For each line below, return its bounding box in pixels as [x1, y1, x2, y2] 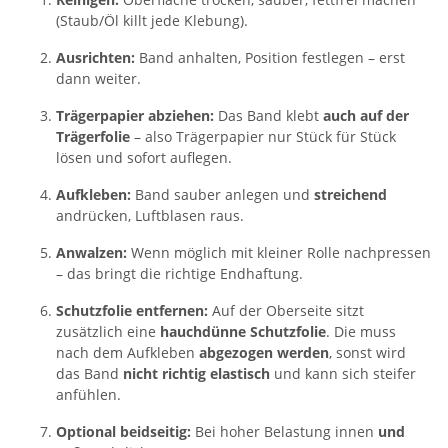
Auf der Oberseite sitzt [208, 301, 364, 321]
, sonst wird [329, 343, 406, 363]
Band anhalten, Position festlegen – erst [135, 48, 405, 68]
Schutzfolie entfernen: [56, 301, 208, 321]
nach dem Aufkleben [56, 343, 199, 363]
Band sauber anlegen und [131, 185, 314, 205]
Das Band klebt [214, 106, 323, 126]
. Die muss [326, 322, 396, 342]
